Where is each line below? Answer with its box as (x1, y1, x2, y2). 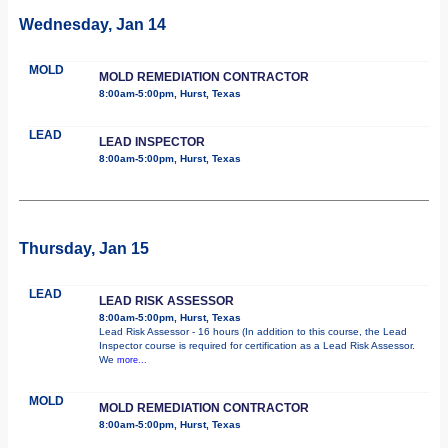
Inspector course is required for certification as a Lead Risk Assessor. (99, 339, 415, 351)
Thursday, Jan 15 (19, 239, 149, 257)
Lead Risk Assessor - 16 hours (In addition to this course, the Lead (99, 325, 407, 337)
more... (117, 354, 147, 365)
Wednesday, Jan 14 (19, 15, 166, 33)
